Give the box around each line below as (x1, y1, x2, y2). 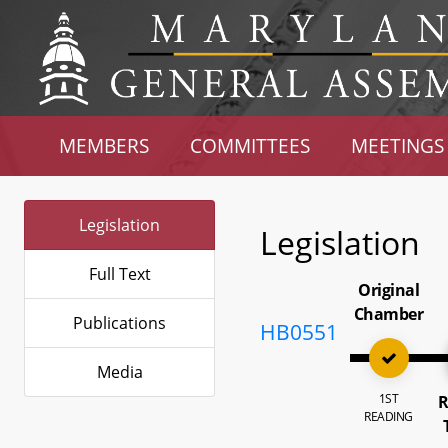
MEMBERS (59, 133, 150, 158)
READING (364, 408, 413, 425)
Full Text (88, 263, 151, 285)
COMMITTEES (190, 133, 311, 158)
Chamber (353, 303, 424, 325)
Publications (73, 312, 166, 334)
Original (358, 279, 420, 301)
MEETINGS (350, 133, 444, 158)
